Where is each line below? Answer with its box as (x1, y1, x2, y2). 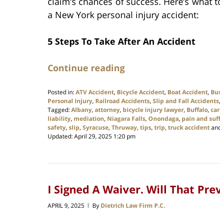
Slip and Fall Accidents (153, 96, 219, 105)
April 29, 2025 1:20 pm (74, 132, 136, 140)
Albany (71, 105, 92, 114)
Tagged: (48, 105, 70, 114)
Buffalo (187, 105, 208, 114)
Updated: (48, 132, 74, 140)
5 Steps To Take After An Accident (48, 35, 195, 47)
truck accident (168, 123, 210, 132)
